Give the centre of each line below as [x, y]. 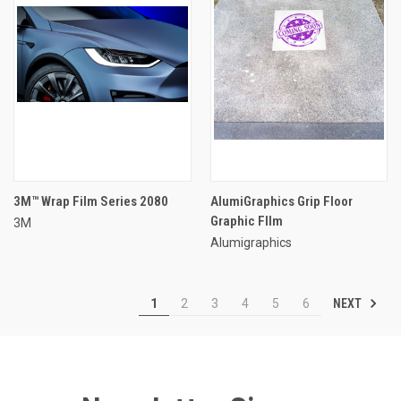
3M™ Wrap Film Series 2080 [91, 201]
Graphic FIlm [246, 221]
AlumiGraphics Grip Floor [281, 201]
